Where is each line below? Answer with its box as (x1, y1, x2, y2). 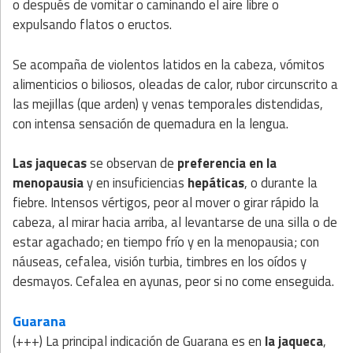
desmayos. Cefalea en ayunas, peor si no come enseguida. (13, 270, 334, 292)
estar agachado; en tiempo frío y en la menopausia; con (13, 231, 319, 252)
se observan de (90, 152, 177, 173)
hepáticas (188, 172, 244, 193)
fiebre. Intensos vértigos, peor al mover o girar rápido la (13, 191, 319, 213)
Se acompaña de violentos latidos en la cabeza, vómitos (13, 54, 325, 75)
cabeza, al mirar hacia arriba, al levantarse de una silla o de (13, 211, 337, 232)
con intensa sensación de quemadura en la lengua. (13, 113, 288, 134)
